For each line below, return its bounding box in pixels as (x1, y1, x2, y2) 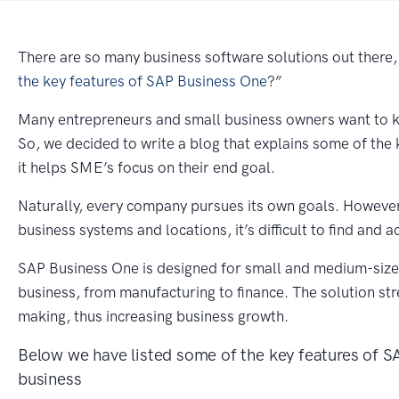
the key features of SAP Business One (18, 71, 267, 90)
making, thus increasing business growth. (18, 306, 289, 325)
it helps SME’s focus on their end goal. (18, 158, 275, 176)
